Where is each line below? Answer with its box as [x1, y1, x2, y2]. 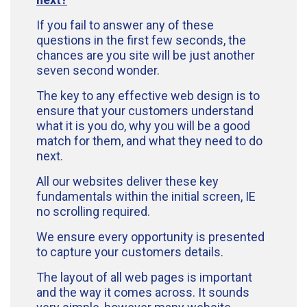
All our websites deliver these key [36, 174, 219, 189]
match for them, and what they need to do [36, 134, 262, 149]
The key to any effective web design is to [36, 88, 260, 103]
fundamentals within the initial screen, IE [36, 189, 256, 204]
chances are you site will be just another [36, 48, 255, 63]
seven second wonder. [36, 63, 160, 78]
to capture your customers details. [36, 245, 223, 260]
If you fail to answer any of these [36, 18, 214, 33]
